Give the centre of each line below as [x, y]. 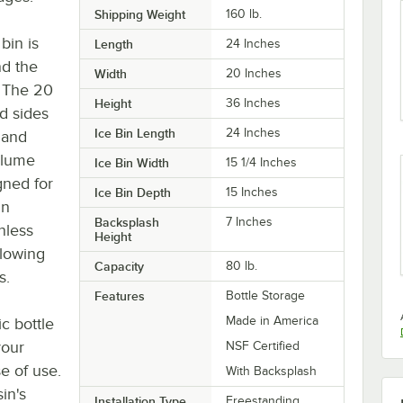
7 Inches [250, 221]
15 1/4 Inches [262, 162]
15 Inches [252, 192]
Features [119, 296]
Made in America [273, 320]
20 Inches [254, 73]
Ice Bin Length [134, 133]
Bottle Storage [266, 295]
